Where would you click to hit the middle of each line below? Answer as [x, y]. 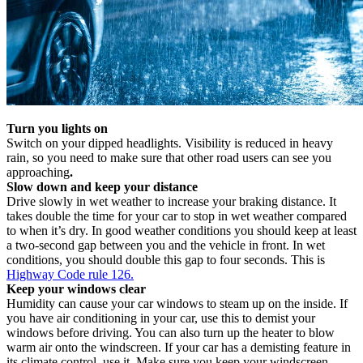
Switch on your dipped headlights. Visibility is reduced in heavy [170, 143]
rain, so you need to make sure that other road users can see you [169, 157]
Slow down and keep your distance [102, 186]
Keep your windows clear [76, 288]
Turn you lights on [57, 128]
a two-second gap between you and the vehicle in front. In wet [166, 245]
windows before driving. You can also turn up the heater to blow [171, 332]
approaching [38, 172]
